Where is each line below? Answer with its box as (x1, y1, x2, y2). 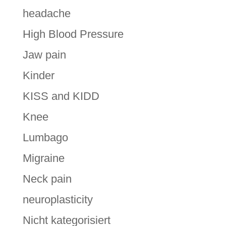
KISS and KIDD (22, 89, 99, 102)
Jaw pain (22, 48, 66, 61)
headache (22, 7, 71, 20)
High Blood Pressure (22, 27, 124, 40)
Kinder (22, 69, 54, 82)
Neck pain (22, 172, 72, 185)
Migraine (22, 151, 65, 164)
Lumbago (22, 131, 68, 144)
